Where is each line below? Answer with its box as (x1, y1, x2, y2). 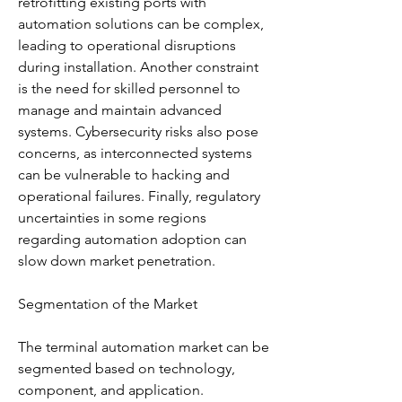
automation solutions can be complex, (18, 15, 264, 32)
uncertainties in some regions (18, 209, 206, 226)
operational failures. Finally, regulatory (18, 188, 260, 205)
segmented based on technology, (18, 360, 235, 377)
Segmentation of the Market (18, 295, 197, 312)
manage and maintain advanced (18, 101, 222, 118)
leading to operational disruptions (18, 37, 236, 54)
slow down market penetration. (18, 252, 215, 269)
